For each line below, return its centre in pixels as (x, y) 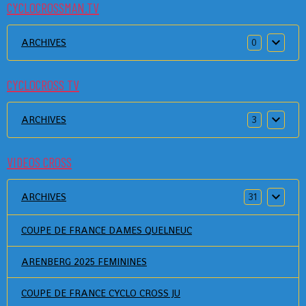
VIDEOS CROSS (39, 162)
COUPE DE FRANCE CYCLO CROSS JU (101, 293)
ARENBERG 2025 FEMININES (84, 261)
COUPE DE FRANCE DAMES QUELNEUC (107, 230)
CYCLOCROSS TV (43, 84)
